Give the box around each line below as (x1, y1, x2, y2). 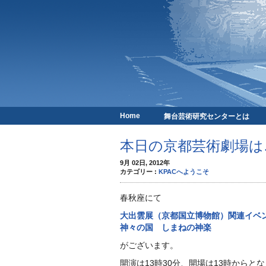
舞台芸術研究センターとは (164, 112, 249, 121)
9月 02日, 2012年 (120, 159, 170, 166)
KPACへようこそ (159, 168, 209, 175)
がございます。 (120, 240, 178, 250)
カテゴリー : (120, 168, 159, 175)
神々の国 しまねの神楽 (120, 223, 211, 232)
